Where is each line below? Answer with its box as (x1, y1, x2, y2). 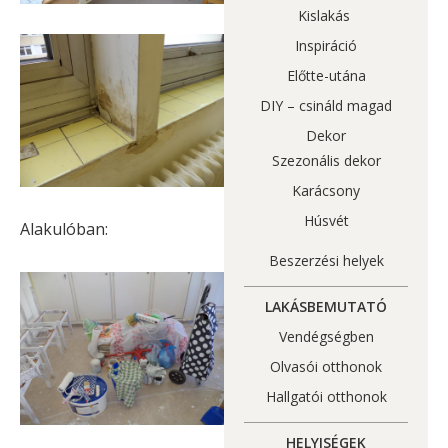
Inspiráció (295, 36, 357, 56)
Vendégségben (278, 327, 374, 347)
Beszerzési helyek (268, 251, 384, 271)
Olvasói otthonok (270, 357, 382, 377)
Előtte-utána (286, 66, 366, 86)
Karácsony (292, 181, 360, 201)
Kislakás (298, 6, 354, 26)
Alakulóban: (20, 218, 108, 241)
